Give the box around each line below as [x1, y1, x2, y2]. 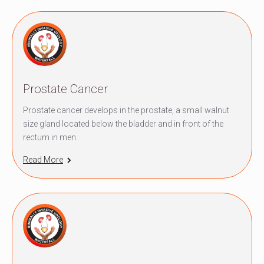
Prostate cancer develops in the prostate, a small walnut [23, 105, 229, 115]
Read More [23, 155, 63, 165]
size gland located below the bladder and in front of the [23, 118, 223, 128]
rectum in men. [23, 132, 78, 142]
